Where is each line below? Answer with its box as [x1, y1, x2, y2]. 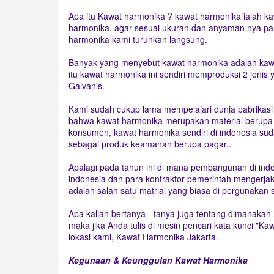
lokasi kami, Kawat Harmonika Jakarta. [68, 231, 218, 243]
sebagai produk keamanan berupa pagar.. [68, 138, 231, 150]
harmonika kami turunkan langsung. [68, 33, 207, 45]
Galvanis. [68, 80, 105, 92]
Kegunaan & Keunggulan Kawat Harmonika [68, 254, 248, 266]
